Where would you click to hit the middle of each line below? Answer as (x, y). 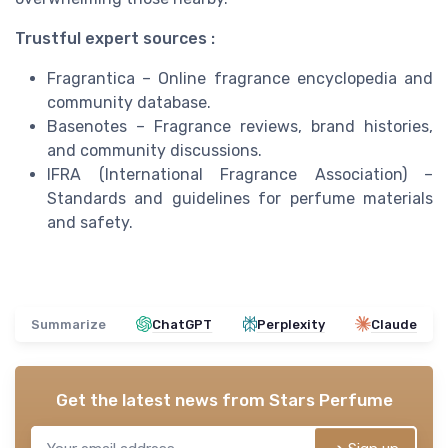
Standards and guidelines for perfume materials (240, 198)
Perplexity (290, 324)
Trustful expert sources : (115, 38)
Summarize (68, 324)
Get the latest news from (162, 399)
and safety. (90, 222)
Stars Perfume (330, 399)
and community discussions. (154, 150)
